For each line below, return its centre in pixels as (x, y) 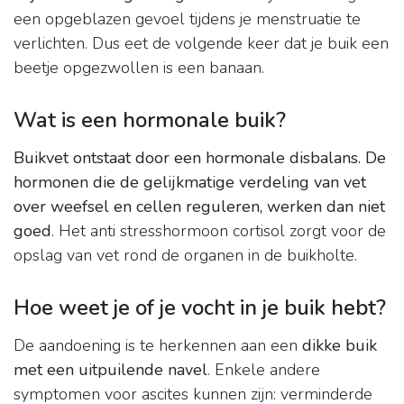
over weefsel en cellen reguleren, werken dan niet (199, 207)
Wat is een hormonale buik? (150, 120)
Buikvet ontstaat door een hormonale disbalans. (187, 158)
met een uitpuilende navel (110, 370)
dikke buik (340, 346)
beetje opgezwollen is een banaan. (139, 68)
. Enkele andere (264, 370)
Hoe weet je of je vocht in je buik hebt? (200, 308)
